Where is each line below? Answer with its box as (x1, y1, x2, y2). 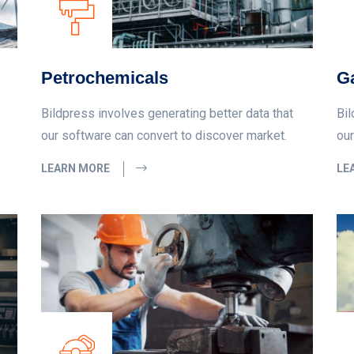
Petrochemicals (41, 68, 169, 88)
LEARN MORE (41, 162, 113, 175)
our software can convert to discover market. (41, 128, 288, 144)
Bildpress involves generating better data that (41, 106, 294, 122)
